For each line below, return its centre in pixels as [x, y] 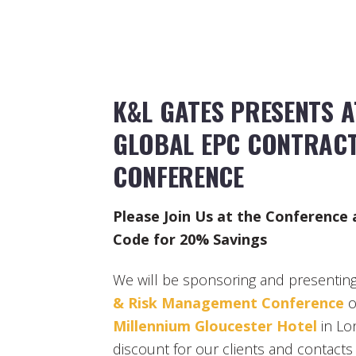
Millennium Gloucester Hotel [215, 326]
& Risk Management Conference [228, 303]
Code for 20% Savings [190, 239]
